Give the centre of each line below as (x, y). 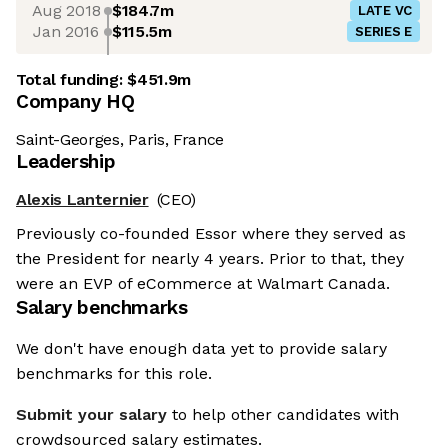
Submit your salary (91, 415)
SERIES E (383, 32)
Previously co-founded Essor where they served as (211, 234)
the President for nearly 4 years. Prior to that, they (210, 259)
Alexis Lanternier (82, 200)
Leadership (66, 162)
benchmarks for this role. (114, 374)
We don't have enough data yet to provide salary (201, 349)
